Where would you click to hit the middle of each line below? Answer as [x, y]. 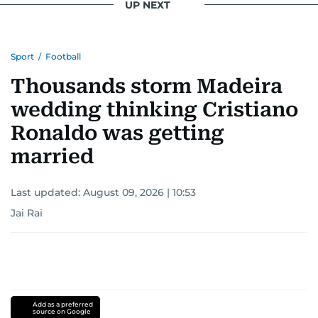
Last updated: [47, 192]
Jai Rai [27, 213]
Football [63, 56]
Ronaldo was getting [117, 133]
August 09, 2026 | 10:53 [139, 192]
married [52, 157]
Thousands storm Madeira [147, 86]
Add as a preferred [62, 304]
